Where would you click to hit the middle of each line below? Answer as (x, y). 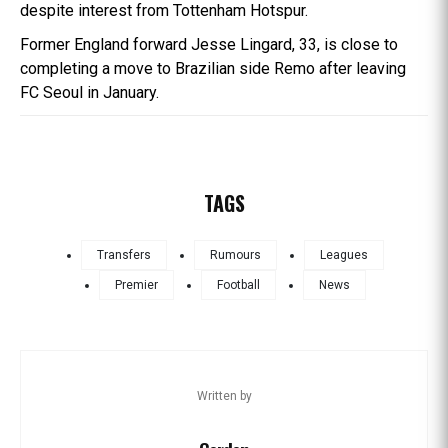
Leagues (344, 255)
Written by (224, 396)
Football (238, 285)
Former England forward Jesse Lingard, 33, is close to (209, 44)
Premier (136, 285)
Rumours (235, 255)
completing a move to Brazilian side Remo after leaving (213, 68)
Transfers (124, 255)
